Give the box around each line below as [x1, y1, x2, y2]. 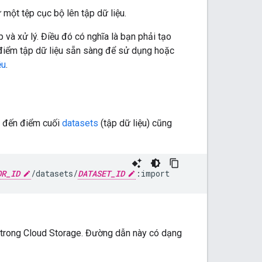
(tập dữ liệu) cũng [98, 117, 172, 129]
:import [136, 167, 170, 179]
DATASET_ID [78, 167, 125, 179]
